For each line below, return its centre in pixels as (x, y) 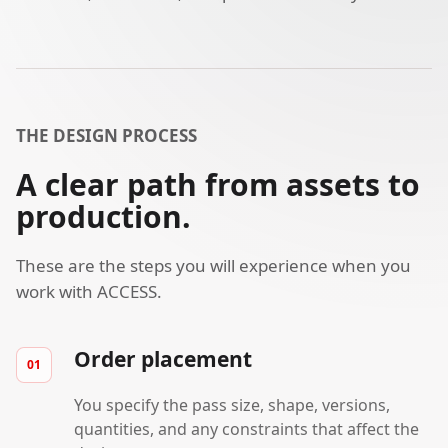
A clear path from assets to (218, 184)
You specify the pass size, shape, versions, (232, 404)
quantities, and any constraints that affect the (246, 428)
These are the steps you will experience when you (213, 265)
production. (103, 216)
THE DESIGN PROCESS (106, 135)
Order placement (163, 358)
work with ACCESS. (89, 291)
